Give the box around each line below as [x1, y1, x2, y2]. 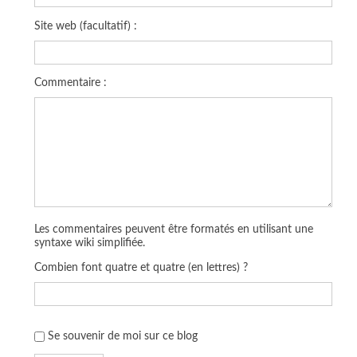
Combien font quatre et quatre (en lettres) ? [33, 261, 248, 273]
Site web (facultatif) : [33, 19, 137, 32]
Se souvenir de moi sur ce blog [47, 329, 198, 342]
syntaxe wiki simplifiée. [33, 236, 145, 249]
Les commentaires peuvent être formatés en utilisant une [33, 222, 313, 235]
